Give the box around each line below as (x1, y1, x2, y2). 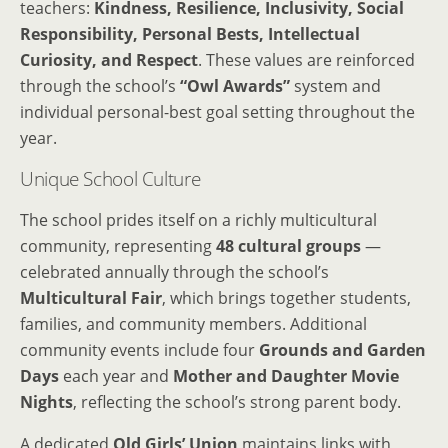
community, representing (20, 235, 216, 258)
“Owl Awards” (180, 75, 290, 98)
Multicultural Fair (20, 287, 162, 310)
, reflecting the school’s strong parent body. (73, 391, 401, 414)
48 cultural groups (216, 235, 361, 258)
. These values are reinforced (198, 49, 415, 72)
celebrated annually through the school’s (20, 261, 329, 284)
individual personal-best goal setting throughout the (20, 101, 415, 124)
